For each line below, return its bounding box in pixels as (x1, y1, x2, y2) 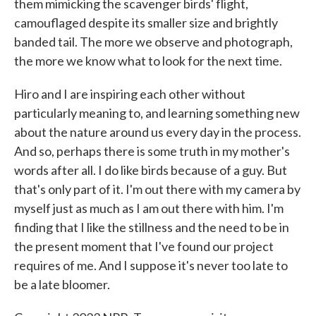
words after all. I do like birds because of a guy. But (14, 162, 287, 178)
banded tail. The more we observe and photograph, (14, 33, 293, 49)
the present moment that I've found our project (14, 238, 274, 254)
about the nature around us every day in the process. (14, 123, 301, 140)
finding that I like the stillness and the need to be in (14, 219, 289, 235)
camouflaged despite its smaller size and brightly (14, 14, 278, 30)
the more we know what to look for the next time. (14, 52, 282, 68)
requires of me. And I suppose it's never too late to (14, 257, 288, 273)
